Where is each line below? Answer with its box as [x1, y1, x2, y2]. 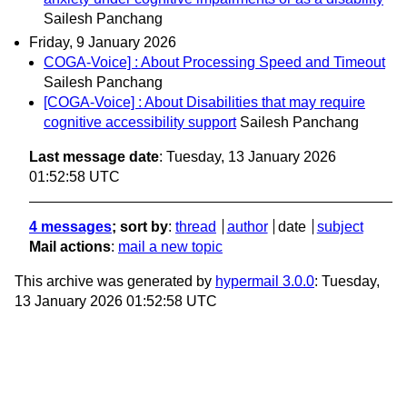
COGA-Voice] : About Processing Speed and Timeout [44, 54, 385, 70]
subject [316, 218, 363, 234]
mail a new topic [118, 238, 223, 254]
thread [175, 218, 216, 234]
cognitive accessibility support [44, 114, 236, 130]
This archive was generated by [15, 273, 215, 289]
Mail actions [29, 238, 111, 254]
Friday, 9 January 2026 [29, 34, 176, 50]
